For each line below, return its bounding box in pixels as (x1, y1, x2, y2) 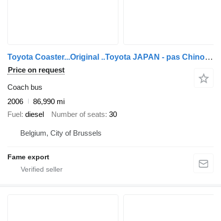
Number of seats (51, 110, 105, 119)
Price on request (8, 65, 65, 74)
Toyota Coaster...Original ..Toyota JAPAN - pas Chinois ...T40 (205, 52, 213, 62)
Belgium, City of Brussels (20, 128, 102, 137)
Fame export (7, 152, 49, 161)
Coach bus (7, 82, 42, 91)
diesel (25, 110, 44, 119)
